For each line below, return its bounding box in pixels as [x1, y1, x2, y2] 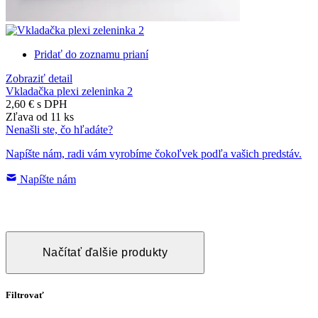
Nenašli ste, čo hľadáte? [6, 123, 113, 136]
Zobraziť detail [6, 72, 72, 84]
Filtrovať [6, 290, 44, 301]
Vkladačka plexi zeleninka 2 [6, 84, 133, 97]
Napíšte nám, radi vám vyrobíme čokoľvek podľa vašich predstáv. [6, 147, 302, 160]
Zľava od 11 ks [6, 110, 74, 123]
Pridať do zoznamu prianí [34, 48, 148, 60]
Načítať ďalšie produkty [42, 246, 168, 258]
